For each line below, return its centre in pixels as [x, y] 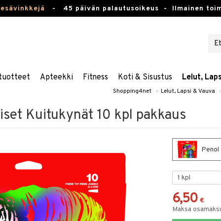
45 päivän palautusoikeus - [117, 9]
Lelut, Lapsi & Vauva [188, 91]
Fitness [95, 77]
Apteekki [56, 77]
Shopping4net [132, 91]
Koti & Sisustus [145, 77]
